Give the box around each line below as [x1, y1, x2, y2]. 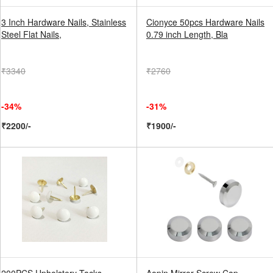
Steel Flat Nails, [1, 28, 62, 40]
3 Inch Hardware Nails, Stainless [1, 16, 126, 28]
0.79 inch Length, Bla [146, 28, 228, 40]
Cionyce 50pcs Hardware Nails [146, 16, 264, 28]
